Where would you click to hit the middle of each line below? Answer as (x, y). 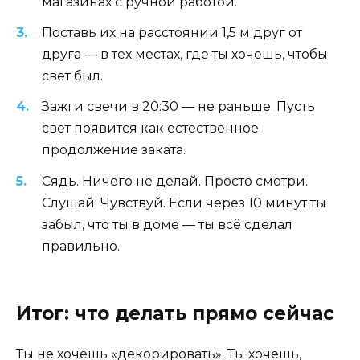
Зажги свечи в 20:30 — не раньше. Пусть (178, 107)
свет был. (72, 76)
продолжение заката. (114, 150)
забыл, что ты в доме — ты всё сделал (167, 224)
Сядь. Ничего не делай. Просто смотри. (175, 181)
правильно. (81, 246)
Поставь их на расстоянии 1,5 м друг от (172, 33)
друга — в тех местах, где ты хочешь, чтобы (185, 55)
